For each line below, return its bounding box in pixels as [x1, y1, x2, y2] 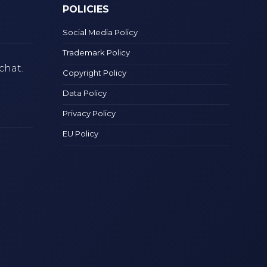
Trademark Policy [63, 47, 131, 57]
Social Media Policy [63, 27, 138, 37]
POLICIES [63, 3, 110, 15]
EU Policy [63, 128, 99, 138]
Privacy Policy [63, 108, 116, 118]
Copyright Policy [63, 67, 127, 77]
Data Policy [63, 88, 107, 98]
